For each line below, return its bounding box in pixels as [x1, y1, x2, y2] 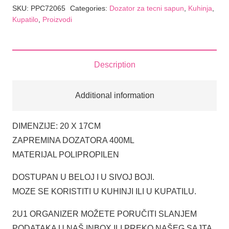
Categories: [70, 4, 109, 12]
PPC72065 [31, 4, 65, 12]
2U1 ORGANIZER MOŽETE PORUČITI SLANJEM [12, 209, 197, 218]
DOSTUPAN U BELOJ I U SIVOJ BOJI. [12, 172, 154, 181]
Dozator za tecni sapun [109, 4, 184, 12]
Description [94, 60, 135, 69]
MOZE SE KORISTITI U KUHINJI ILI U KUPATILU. [12, 187, 196, 196]
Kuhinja [188, 4, 212, 12]
